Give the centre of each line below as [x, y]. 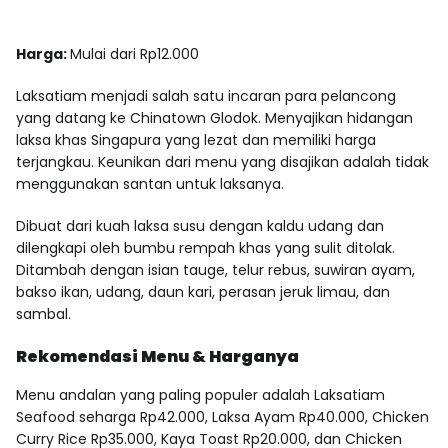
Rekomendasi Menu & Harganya [157, 356]
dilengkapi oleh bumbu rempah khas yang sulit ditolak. [205, 247]
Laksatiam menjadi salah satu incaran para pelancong [206, 95]
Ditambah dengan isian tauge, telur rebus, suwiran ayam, [215, 269]
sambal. [43, 313]
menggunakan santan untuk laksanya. [150, 183]
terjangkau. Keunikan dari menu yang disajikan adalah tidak [222, 161]
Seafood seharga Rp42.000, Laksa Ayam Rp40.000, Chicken [222, 416]
